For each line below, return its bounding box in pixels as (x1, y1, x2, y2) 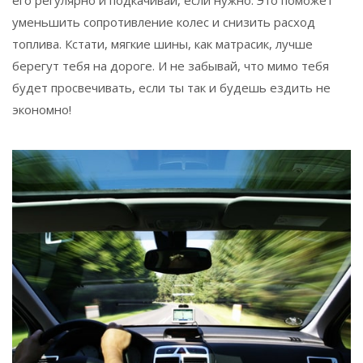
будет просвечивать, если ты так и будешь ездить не (12, 79, 331, 96)
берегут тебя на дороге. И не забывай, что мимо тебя (12, 57, 329, 74)
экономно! (12, 100, 71, 117)
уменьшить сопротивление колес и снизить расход (12, 13, 315, 30)
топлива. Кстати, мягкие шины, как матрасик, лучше (12, 35, 313, 52)
